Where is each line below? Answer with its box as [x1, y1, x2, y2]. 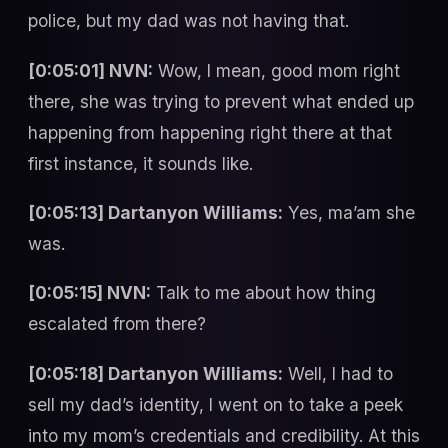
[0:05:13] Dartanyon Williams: [28, 201, 283, 223]
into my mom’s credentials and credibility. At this [28, 424, 420, 446]
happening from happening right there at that [28, 121, 392, 143]
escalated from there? [28, 313, 206, 335]
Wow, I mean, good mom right [153, 59, 400, 81]
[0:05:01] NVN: [28, 59, 153, 81]
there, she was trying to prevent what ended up [28, 90, 414, 112]
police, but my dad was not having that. [28, 10, 349, 32]
